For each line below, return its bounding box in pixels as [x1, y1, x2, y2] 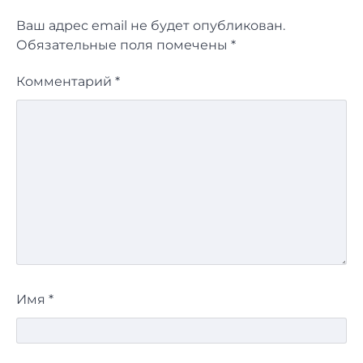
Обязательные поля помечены [16, 37, 231, 53]
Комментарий [16, 74, 115, 90]
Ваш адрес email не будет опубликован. [16, 18, 285, 34]
